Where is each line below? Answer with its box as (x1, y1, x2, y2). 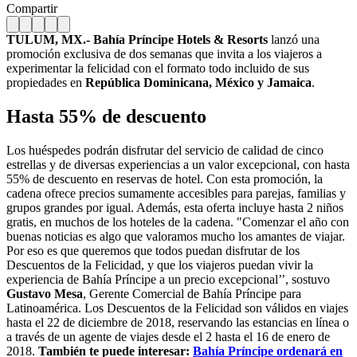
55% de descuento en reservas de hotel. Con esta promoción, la (6, 171, 323, 186)
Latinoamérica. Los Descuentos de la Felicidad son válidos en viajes (6, 300, 348, 315)
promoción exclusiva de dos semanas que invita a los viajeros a (6, 46, 322, 61)
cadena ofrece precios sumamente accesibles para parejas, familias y (6, 186, 346, 200)
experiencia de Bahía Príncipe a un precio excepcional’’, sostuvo (6, 272, 330, 286)
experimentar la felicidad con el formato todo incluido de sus (6, 61, 309, 75)
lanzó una (268, 32, 320, 46)
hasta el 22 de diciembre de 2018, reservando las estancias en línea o (6, 315, 349, 329)
